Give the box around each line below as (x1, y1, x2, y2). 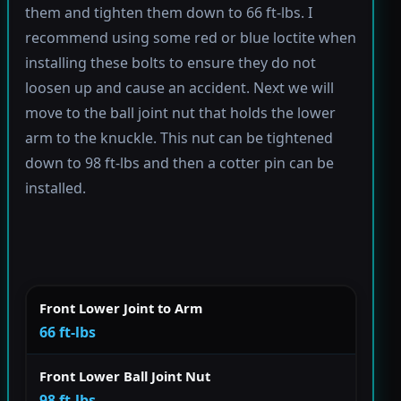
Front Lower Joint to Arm (39, 298, 202, 317)
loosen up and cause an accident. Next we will (24, 78, 334, 98)
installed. (24, 178, 86, 199)
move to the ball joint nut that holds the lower (24, 103, 336, 124)
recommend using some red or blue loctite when (24, 28, 356, 48)
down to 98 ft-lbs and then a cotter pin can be (24, 153, 334, 174)
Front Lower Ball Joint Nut (39, 366, 210, 385)
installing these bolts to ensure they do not (24, 53, 316, 73)
